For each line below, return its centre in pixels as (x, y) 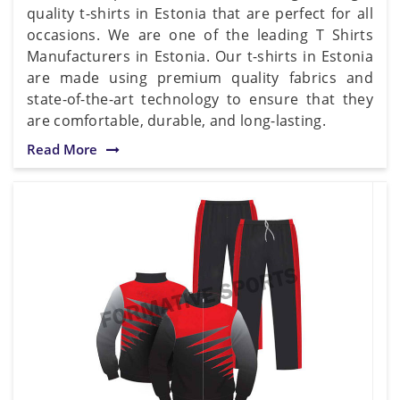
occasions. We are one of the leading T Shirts (200, 34)
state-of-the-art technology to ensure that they (200, 99)
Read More (62, 149)
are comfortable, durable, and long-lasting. (176, 120)
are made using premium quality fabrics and (200, 77)
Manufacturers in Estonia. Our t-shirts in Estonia (200, 56)
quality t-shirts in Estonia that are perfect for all (200, 13)
